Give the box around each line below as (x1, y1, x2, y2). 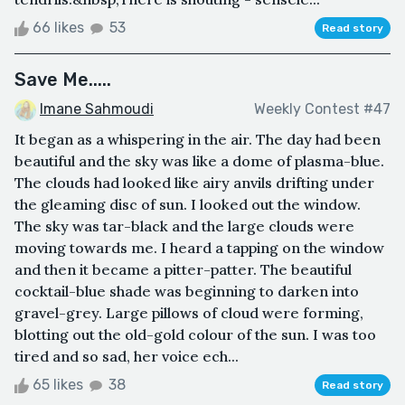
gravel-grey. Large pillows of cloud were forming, (14, 303, 363, 322)
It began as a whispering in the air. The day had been (14, 129, 381, 148)
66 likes (29, 19, 88, 37)
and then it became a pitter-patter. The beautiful (14, 259, 352, 278)
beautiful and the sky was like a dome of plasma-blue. (14, 151, 384, 170)
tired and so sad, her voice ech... (14, 346, 239, 365)
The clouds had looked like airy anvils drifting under (14, 173, 374, 192)
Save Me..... (14, 69, 111, 91)
